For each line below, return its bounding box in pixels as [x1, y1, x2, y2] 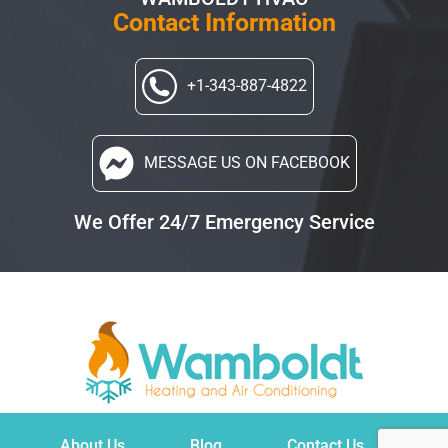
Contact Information [112, 7, 336, 37]
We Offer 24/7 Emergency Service [73, 209, 375, 234]
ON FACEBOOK [244, 153, 350, 173]
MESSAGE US [143, 153, 245, 173]
